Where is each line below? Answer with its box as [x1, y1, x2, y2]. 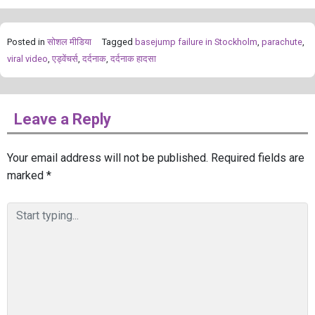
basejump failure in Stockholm [135, 37, 257, 48]
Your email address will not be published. [7, 151, 208, 165]
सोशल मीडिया [47, 37, 91, 48]
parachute [262, 37, 302, 48]
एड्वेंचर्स [52, 53, 78, 65]
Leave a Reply [14, 110, 111, 129]
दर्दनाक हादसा [110, 53, 156, 65]
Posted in [7, 37, 47, 48]
